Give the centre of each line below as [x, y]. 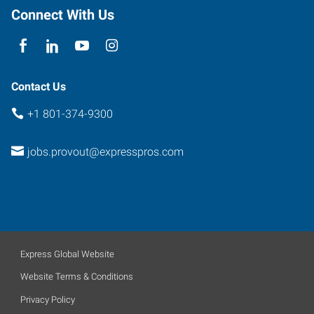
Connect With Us [63, 14]
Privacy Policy [48, 299]
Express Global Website [67, 254]
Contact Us [39, 86]
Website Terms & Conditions [77, 277]
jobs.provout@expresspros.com [105, 152]
